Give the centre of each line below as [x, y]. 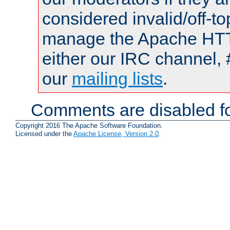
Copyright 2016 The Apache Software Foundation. [89, 126]
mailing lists [117, 78]
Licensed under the [44, 134]
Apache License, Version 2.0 [116, 134]
